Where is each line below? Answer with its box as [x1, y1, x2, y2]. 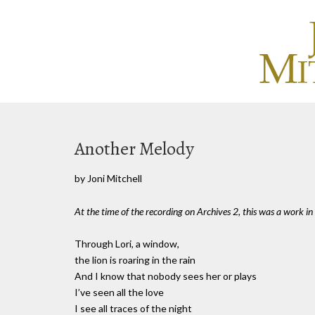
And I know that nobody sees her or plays [75, 269, 257, 282]
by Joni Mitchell [75, 172, 142, 184]
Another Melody [75, 136, 194, 161]
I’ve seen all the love [75, 285, 164, 298]
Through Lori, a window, [75, 237, 179, 250]
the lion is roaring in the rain [75, 253, 195, 266]
